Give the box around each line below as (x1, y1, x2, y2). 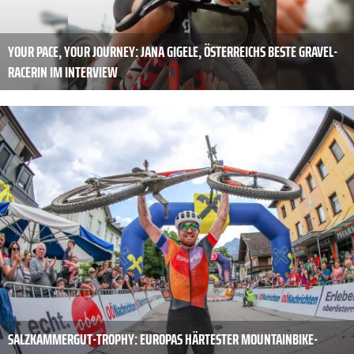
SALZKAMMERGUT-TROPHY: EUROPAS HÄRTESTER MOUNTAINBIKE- (8, 326, 318, 352)
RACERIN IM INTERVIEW (8, 59, 118, 85)
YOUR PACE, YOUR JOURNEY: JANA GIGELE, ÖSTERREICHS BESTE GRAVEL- (8, 39, 337, 65)
